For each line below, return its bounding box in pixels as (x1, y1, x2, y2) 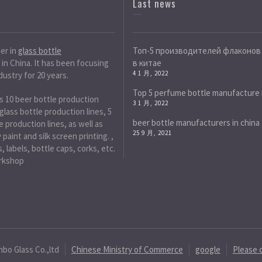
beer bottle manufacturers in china (132, 117, 260, 128)
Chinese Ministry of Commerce (71, 244, 183, 255)
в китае (132, 57, 161, 68)
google (195, 244, 220, 255)
